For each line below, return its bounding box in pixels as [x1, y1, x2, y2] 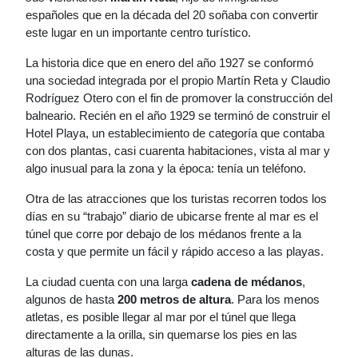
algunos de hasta [26, 292, 117, 306]
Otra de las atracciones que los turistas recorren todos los [26, 192, 327, 205]
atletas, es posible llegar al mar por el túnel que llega [26, 310, 296, 324]
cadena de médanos [191, 275, 302, 288]
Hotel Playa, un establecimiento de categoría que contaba [26, 126, 324, 140]
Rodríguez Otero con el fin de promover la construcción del [26, 91, 332, 105]
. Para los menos [231, 292, 320, 306]
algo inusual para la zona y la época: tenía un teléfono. [26, 161, 306, 175]
